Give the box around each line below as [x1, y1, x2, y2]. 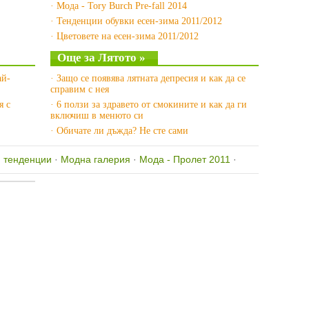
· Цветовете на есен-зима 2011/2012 [50, 31, 199, 41]
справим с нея [50, 84, 109, 94]
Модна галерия [61, 154, 130, 165]
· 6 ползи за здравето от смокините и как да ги [50, 99, 247, 110]
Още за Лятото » [57, 51, 146, 64]
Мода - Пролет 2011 [139, 154, 230, 165]
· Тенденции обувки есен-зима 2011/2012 [50, 16, 222, 26]
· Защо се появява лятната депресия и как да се [50, 73, 246, 83]
